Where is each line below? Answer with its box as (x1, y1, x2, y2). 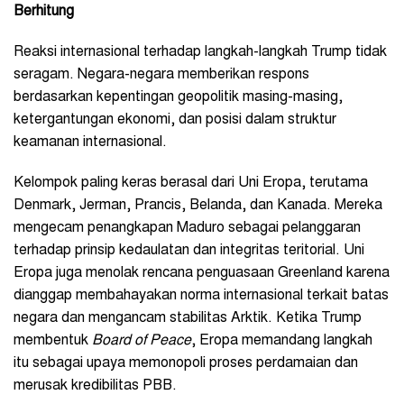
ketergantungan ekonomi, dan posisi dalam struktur (14, 112, 336, 127)
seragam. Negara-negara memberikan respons (14, 67, 309, 82)
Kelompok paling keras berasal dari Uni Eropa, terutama (14, 175, 368, 190)
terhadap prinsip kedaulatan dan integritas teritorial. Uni (14, 243, 364, 258)
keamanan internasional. (14, 134, 167, 150)
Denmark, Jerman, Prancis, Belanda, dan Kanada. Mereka (14, 197, 382, 213)
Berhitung (14, 4, 74, 19)
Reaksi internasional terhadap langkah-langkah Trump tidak (14, 44, 387, 60)
